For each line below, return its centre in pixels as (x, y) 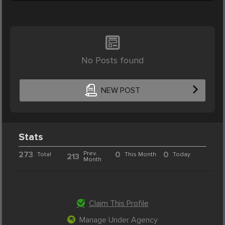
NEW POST (120, 91)
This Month (140, 154)
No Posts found (113, 60)
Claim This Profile (119, 203)
